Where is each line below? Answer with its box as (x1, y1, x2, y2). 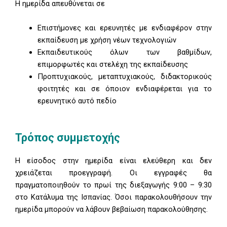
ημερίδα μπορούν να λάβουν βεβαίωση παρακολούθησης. (15, 204, 208, 214)
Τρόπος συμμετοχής (15, 131, 120, 144)
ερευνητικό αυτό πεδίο (37, 96, 117, 105)
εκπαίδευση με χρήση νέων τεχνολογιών (37, 35, 176, 45)
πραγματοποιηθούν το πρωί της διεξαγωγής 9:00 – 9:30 (15, 180, 212, 190)
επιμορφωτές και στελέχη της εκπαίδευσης (37, 59, 188, 69)
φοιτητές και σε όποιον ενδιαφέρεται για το (37, 84, 212, 93)
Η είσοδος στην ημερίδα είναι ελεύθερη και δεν (15, 156, 212, 165)
